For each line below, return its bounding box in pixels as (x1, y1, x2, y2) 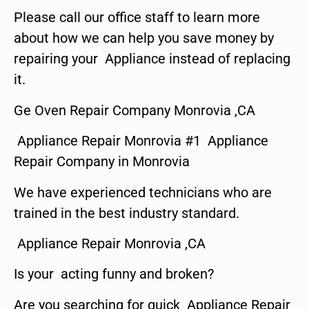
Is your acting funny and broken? (14, 266, 214, 283)
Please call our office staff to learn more (14, 9, 260, 26)
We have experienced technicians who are (14, 183, 272, 201)
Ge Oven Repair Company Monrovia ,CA (14, 101, 255, 119)
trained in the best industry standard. (14, 204, 239, 221)
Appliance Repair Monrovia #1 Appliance (14, 132, 268, 150)
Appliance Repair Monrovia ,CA (14, 235, 206, 252)
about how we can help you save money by (14, 30, 274, 47)
